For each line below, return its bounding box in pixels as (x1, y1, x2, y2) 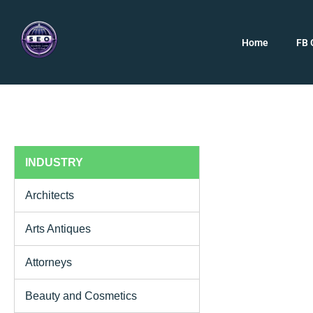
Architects (25, 189, 74, 201)
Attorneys (25, 256, 72, 268)
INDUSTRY (25, 156, 83, 168)
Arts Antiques (25, 222, 91, 235)
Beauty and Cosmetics (25, 289, 137, 302)
